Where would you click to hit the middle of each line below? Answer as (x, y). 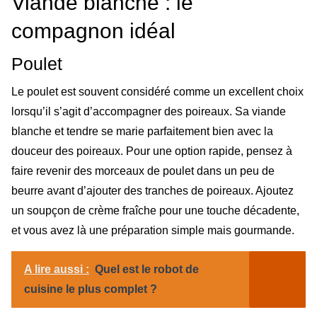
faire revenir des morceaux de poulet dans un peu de (143, 171)
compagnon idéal (93, 31)
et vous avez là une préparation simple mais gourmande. (153, 231)
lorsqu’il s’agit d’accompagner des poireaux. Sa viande (149, 112)
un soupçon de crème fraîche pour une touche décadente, (155, 211)
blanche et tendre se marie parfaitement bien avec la (142, 132)
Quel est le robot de (147, 269)
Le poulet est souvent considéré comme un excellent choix (157, 92)
